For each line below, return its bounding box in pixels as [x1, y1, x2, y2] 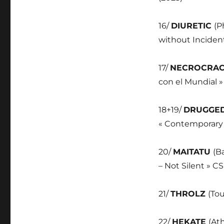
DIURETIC [170, 21, 214, 30]
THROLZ [170, 189, 208, 198]
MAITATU [172, 147, 213, 156]
